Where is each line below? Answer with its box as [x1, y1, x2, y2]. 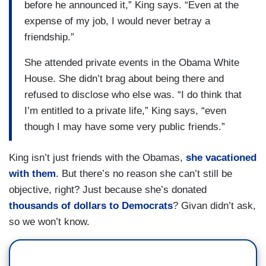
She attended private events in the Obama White [24, 56, 239, 68]
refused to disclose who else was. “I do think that [24, 88, 242, 100]
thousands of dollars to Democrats [9, 200, 173, 212]
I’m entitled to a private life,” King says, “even [24, 104, 226, 116]
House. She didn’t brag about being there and [24, 72, 224, 84]
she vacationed [186, 152, 256, 164]
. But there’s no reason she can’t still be [56, 168, 232, 180]
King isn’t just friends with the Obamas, [9, 152, 186, 164]
